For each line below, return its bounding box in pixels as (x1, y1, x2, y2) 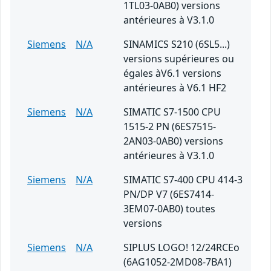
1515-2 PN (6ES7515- (123, 120, 216, 134)
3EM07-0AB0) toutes (123, 202, 215, 216)
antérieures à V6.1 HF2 (123, 81, 226, 95)
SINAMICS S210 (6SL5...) (123, 38, 230, 51)
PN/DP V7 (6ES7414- (123, 188, 214, 201)
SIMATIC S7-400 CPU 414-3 (123, 173, 243, 187)
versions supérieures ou (123, 52, 234, 66)
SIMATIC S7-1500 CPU (123, 105, 221, 119)
